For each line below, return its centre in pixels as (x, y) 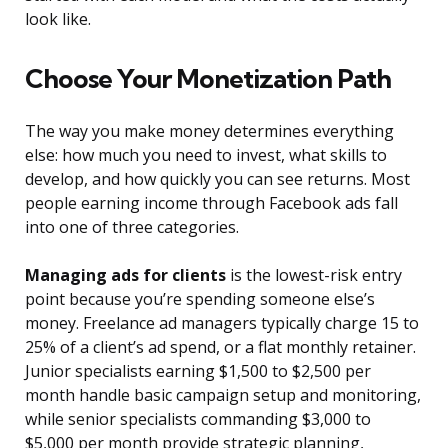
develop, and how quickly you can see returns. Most (217, 179)
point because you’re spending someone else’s (200, 299)
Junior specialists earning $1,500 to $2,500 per (198, 371)
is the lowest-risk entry (314, 275)
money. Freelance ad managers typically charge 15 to (222, 323)
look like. (58, 19)
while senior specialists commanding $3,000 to (198, 419)
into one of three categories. (132, 227)
